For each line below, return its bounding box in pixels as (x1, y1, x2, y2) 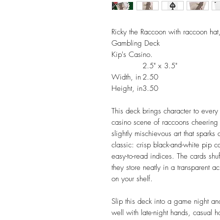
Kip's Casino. (111, 50, 153, 59)
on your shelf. (111, 174, 153, 184)
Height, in (111, 83, 142, 93)
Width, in (111, 72, 141, 82)
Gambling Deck (111, 38, 160, 48)
